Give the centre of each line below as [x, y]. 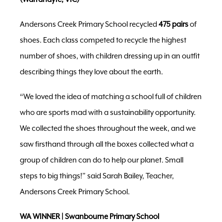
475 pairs [173, 24]
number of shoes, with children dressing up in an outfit [110, 56]
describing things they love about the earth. [91, 72]
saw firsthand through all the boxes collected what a [107, 144]
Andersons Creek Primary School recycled [89, 24]
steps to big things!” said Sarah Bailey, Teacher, [97, 176]
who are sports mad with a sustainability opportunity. [108, 112]
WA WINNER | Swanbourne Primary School [89, 217]
